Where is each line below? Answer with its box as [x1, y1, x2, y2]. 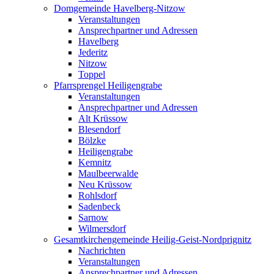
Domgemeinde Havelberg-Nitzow [54, 2, 185, 13]
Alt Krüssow [78, 113, 128, 124]
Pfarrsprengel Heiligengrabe [54, 80, 162, 91]
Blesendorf [78, 124, 120, 135]
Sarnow [78, 212, 108, 223]
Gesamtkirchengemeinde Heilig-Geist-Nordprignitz [54, 234, 251, 245]
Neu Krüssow [78, 179, 132, 190]
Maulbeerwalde [78, 168, 138, 179]
